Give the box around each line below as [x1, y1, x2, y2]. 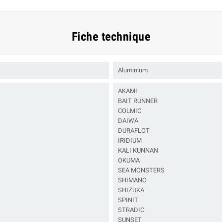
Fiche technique [71, 30, 151, 44]
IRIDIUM [118, 137, 142, 145]
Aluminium [118, 66, 148, 74]
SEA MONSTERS [118, 166, 165, 174]
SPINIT [118, 196, 138, 204]
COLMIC [118, 107, 141, 115]
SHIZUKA [118, 186, 144, 194]
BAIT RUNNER [118, 97, 158, 105]
